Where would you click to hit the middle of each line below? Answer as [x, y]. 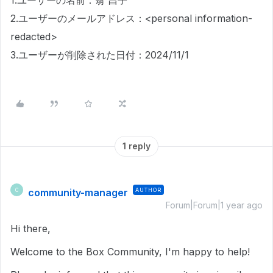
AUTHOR [148, 190]
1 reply [136, 146]
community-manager [78, 193]
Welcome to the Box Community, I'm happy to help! [130, 252]
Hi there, [30, 229]
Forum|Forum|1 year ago [214, 205]
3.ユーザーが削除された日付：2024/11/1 [100, 55]
